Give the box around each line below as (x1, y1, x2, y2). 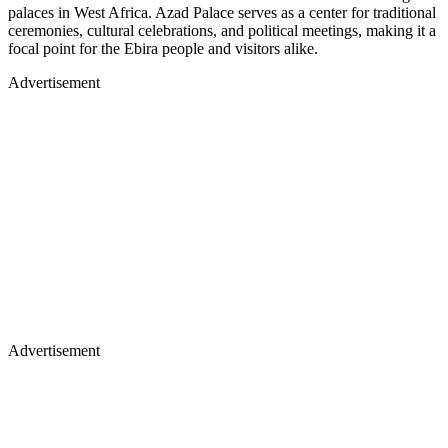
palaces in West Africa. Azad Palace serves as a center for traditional (8, 3, 436, 21)
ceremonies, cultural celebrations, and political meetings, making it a (8, 21, 436, 39)
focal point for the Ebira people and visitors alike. (8, 39, 318, 57)
